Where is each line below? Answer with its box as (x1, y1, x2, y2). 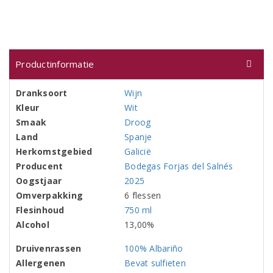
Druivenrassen (16, 243, 82, 254)
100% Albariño (124, 243, 183, 254)
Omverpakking (16, 190, 83, 201)
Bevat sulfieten (124, 257, 186, 269)
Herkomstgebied (16, 146, 93, 157)
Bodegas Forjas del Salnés (124, 160, 233, 172)
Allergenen (16, 257, 66, 269)
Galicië (124, 146, 151, 157)
